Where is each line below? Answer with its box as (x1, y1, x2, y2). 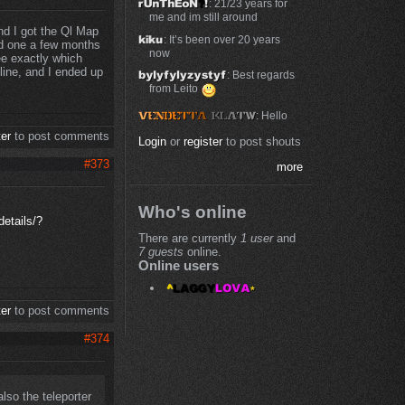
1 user (240, 231, 273, 245)
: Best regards (226, 69, 295, 81)
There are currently (137, 231, 240, 245)
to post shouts (221, 134, 301, 148)
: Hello (255, 108, 287, 121)
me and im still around (148, 11, 258, 24)
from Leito (148, 82, 201, 95)
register (183, 134, 222, 148)
